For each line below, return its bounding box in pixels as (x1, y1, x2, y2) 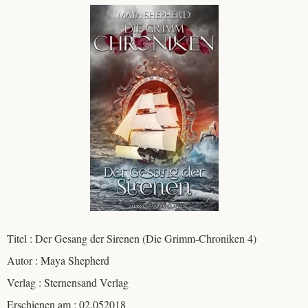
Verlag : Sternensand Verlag (7, 275, 129, 290)
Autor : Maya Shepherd (7, 253, 109, 268)
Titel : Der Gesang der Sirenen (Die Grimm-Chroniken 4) (7, 231, 256, 246)
